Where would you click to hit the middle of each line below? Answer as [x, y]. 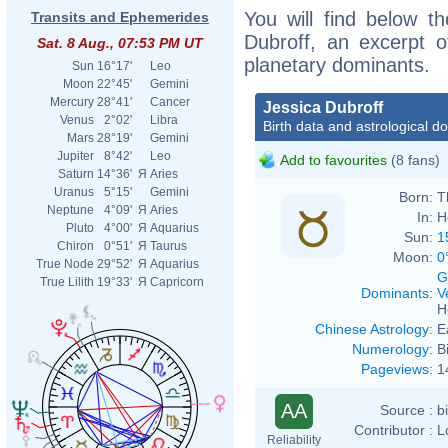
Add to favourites [333, 159]
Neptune [70, 210]
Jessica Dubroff [323, 107]
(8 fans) [413, 159]
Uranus [74, 192]
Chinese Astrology [372, 328]
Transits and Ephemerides [120, 17]
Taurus [168, 246]
